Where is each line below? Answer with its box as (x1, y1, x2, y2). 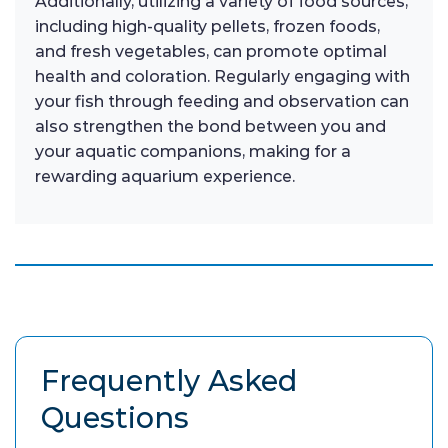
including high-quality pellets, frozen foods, (35, 17, 380, 37)
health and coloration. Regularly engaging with (35, 67, 410, 87)
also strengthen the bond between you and (35, 117, 386, 137)
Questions (41, 400, 189, 436)
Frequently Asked (41, 363, 297, 399)
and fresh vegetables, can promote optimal (35, 42, 387, 62)
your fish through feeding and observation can (35, 92, 409, 112)
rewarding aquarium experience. (35, 167, 295, 187)
